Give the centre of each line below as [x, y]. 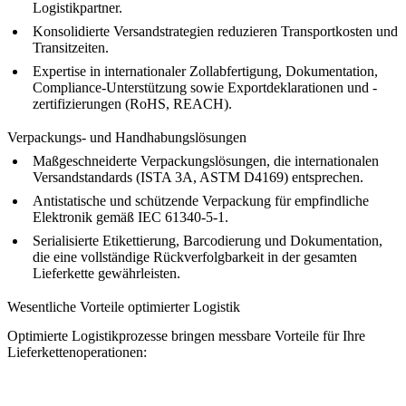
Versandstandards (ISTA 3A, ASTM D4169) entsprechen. [198, 177]
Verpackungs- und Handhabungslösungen [127, 137]
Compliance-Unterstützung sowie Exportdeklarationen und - [205, 87]
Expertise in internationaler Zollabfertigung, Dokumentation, [205, 71]
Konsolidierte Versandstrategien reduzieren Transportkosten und [215, 31]
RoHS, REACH [177, 103]
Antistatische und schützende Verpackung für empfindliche [201, 201]
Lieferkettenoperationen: [77, 353]
